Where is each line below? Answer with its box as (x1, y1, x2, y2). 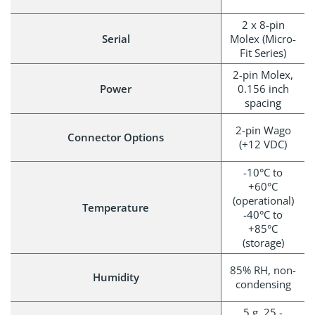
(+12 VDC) (239, 136, 287, 151)
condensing (235, 276, 291, 291)
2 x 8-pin (241, 17, 285, 32)
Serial (101, 31, 130, 46)
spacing (245, 95, 281, 110)
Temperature (82, 200, 149, 214)
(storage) (242, 235, 284, 250)
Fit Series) (240, 45, 286, 60)
